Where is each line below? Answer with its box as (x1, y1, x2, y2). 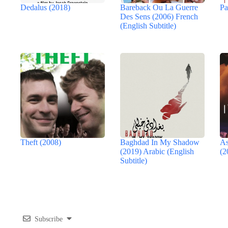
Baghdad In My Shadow (120, 137, 200, 147)
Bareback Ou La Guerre (120, 3, 198, 12)
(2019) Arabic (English (120, 147, 194, 156)
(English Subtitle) (120, 21, 177, 30)
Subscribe (35, 215, 63, 223)
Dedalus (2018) (20, 3, 70, 12)
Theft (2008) (20, 137, 61, 147)
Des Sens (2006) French (120, 12, 198, 21)
